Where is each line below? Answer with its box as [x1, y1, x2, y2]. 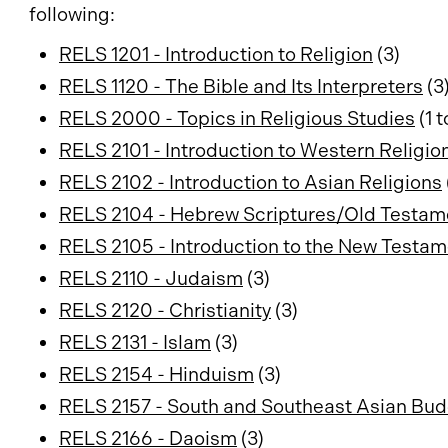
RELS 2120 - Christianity [59, 299, 271, 322]
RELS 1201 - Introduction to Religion [59, 43, 373, 66]
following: [29, 3, 115, 26]
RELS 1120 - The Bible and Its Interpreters [59, 75, 423, 98]
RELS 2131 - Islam [59, 331, 211, 354]
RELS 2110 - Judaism [59, 267, 243, 290]
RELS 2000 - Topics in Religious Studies [59, 107, 415, 130]
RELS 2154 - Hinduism [59, 363, 254, 386]
